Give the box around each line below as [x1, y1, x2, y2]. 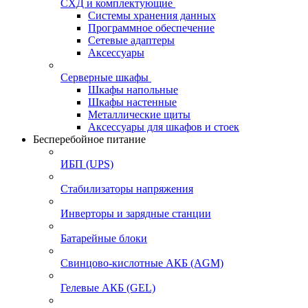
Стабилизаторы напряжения [60, 183, 193, 195]
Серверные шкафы [60, 71, 148, 83]
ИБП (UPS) [60, 158, 113, 170]
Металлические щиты [88, 109, 190, 120]
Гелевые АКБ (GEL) [60, 282, 155, 294]
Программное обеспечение [88, 22, 214, 34]
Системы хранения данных [88, 10, 216, 21]
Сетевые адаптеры [88, 34, 175, 46]
